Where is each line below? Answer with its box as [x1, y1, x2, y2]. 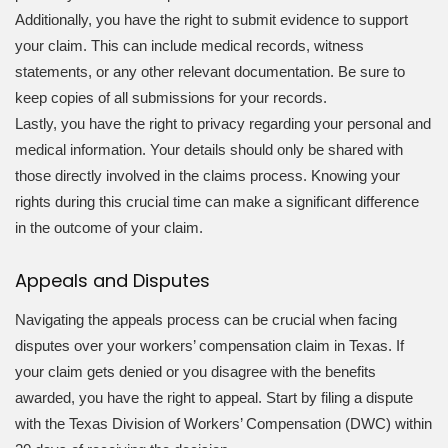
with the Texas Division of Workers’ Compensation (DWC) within [15, 414, 432, 432]
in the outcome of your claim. [15, 219, 203, 237]
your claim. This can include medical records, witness [15, 37, 364, 55]
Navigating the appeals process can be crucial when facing [15, 310, 397, 328]
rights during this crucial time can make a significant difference [15, 193, 419, 211]
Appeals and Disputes [15, 268, 210, 294]
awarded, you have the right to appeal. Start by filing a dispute [15, 388, 413, 406]
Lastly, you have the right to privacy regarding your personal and [15, 115, 431, 133]
